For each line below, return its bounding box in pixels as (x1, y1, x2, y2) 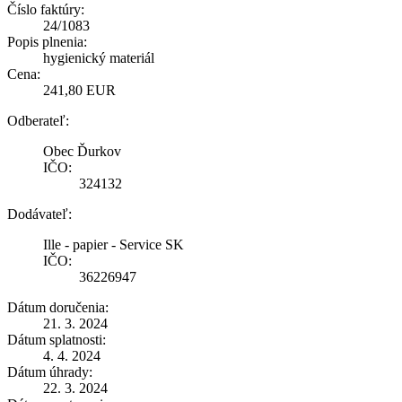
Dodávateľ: (7, 205, 72, 222)
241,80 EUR (43, 82, 116, 98)
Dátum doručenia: (7, 299, 109, 315)
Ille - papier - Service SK (43, 236, 184, 252)
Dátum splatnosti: (7, 331, 106, 347)
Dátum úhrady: (7, 363, 92, 380)
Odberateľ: (7, 112, 69, 128)
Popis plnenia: (7, 33, 87, 49)
